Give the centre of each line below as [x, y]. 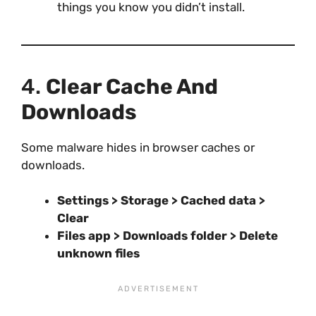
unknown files [98, 254]
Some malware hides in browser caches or [138, 147]
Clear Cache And [132, 86]
